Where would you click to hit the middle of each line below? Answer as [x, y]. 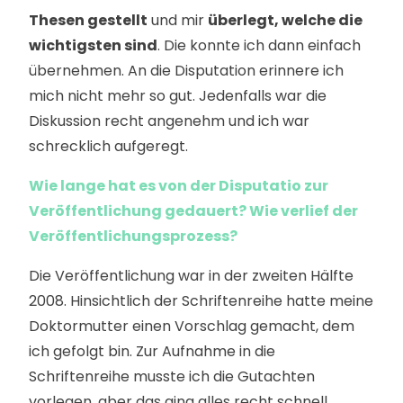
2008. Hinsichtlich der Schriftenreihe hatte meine [201, 301]
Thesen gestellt [88, 20]
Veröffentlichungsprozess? [133, 236]
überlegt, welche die [285, 20]
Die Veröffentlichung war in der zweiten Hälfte [191, 276]
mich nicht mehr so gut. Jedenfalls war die [178, 96]
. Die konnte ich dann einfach [259, 45]
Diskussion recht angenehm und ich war [169, 121]
